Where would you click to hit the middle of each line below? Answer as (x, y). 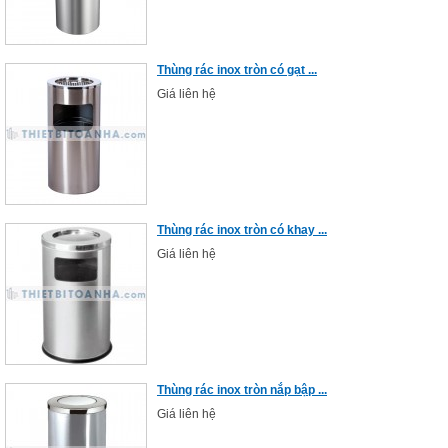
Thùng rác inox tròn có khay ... (242, 230)
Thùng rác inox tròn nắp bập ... (242, 390)
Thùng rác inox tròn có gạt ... (237, 70)
